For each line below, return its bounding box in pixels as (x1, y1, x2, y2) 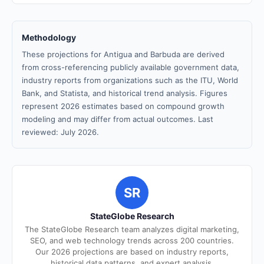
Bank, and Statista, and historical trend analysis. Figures (22, 88, 227, 98)
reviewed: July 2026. (22, 127, 99, 137)
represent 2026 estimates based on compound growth (22, 101, 225, 111)
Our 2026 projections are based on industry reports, (35, 247, 229, 256)
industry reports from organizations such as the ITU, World (22, 75, 238, 85)
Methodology (22, 32, 76, 42)
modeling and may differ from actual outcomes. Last (22, 114, 213, 124)
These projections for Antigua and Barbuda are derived (22, 49, 225, 59)
